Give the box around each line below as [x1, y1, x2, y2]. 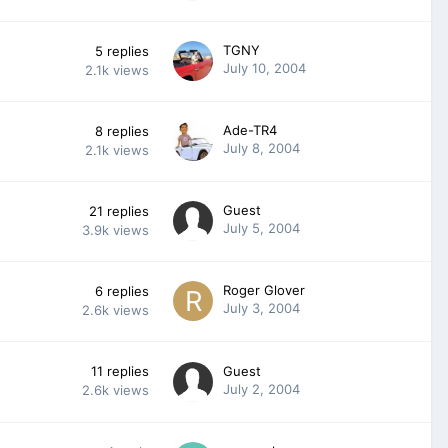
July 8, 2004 [223, 139, 300, 156]
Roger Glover [223, 281, 305, 298]
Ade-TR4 [223, 121, 277, 138]
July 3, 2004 [223, 299, 300, 316]
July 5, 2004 [223, 219, 300, 236]
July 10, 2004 [223, 59, 306, 76]
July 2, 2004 [223, 380, 300, 397]
